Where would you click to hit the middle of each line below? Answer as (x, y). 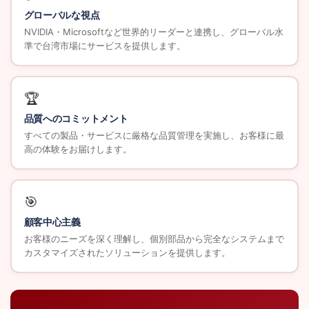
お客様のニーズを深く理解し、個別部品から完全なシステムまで (154, 239)
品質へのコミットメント (76, 119)
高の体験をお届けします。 (78, 149)
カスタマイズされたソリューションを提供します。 (127, 253)
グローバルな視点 (62, 16)
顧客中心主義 (52, 222)
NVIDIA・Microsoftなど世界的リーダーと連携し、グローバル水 (153, 32)
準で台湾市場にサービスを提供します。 (104, 46)
